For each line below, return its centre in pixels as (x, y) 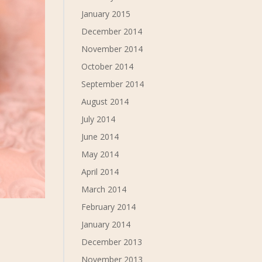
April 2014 (100, 172)
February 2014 (109, 207)
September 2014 (113, 84)
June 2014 (100, 137)
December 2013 (112, 242)
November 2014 (112, 49)
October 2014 (108, 66)
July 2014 (99, 119)
